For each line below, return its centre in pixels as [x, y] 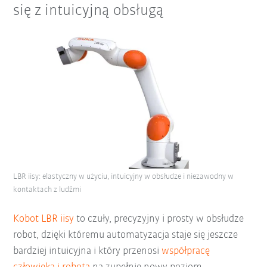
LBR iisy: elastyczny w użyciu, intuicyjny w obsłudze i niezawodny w [124, 176]
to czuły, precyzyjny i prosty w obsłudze [159, 219]
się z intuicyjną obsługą [89, 11]
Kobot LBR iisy [44, 219]
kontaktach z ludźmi [47, 190]
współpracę [186, 251]
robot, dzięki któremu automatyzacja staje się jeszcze [126, 235]
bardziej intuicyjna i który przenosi [88, 251]
